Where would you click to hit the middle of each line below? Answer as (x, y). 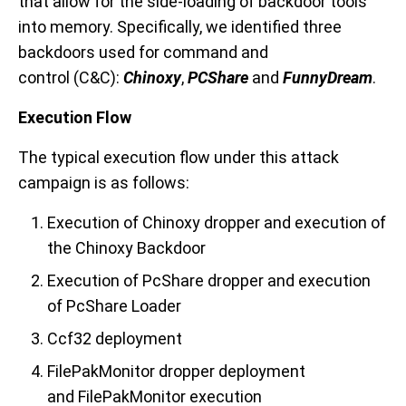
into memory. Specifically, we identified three (180, 27)
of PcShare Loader (114, 306)
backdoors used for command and (143, 53)
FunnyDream (328, 78)
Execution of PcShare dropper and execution (209, 281)
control (44, 78)
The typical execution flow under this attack (179, 158)
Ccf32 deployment (115, 339)
